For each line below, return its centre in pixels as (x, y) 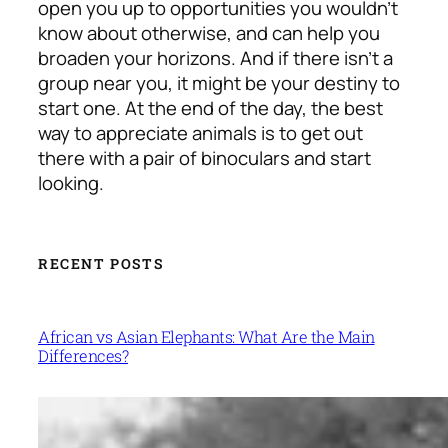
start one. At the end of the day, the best (210, 107)
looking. (73, 182)
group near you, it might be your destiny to (219, 82)
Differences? (83, 355)
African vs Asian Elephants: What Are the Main (206, 336)
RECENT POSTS (101, 263)
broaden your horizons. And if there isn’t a (215, 57)
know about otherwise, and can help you (209, 32)
